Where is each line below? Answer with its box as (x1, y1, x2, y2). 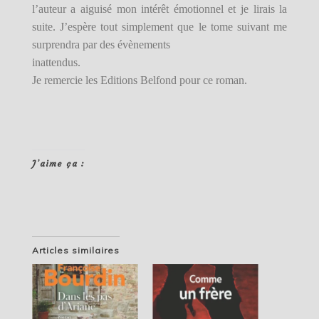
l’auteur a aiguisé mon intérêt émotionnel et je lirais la (31, 3, 288, 16)
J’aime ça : (31, 158, 85, 169)
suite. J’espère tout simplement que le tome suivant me (31, 21, 288, 33)
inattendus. (31, 56, 80, 69)
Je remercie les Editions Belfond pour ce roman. (31, 74, 247, 87)
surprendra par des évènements (31, 38, 170, 51)
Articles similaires (31, 245, 120, 256)
